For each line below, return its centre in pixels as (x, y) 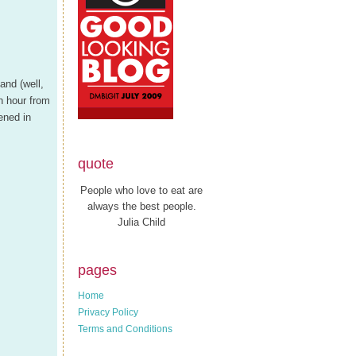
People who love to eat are (141, 190)
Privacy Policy (108, 312)
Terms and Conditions (125, 329)
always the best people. (141, 206)
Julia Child (141, 222)
